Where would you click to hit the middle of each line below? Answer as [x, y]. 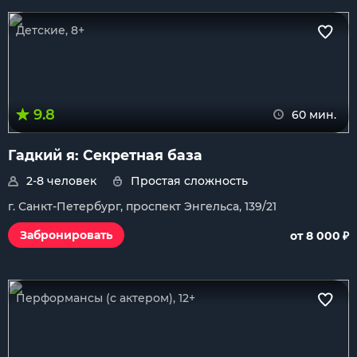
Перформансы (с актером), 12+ [106, 298]
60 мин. [314, 115]
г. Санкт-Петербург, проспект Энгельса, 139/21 [142, 206]
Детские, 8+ [50, 30]
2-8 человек [61, 181]
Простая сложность [189, 181]
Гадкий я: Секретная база [105, 155]
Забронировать [66, 235]
